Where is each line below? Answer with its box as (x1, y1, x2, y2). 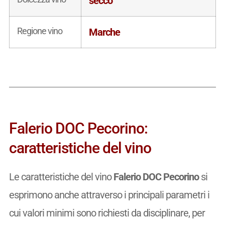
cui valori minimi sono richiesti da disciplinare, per (9, 206, 205, 219)
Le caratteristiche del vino (9, 170, 114, 183)
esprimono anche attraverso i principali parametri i (9, 188, 209, 201)
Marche (88, 26, 120, 38)
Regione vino (17, 25, 62, 36)
